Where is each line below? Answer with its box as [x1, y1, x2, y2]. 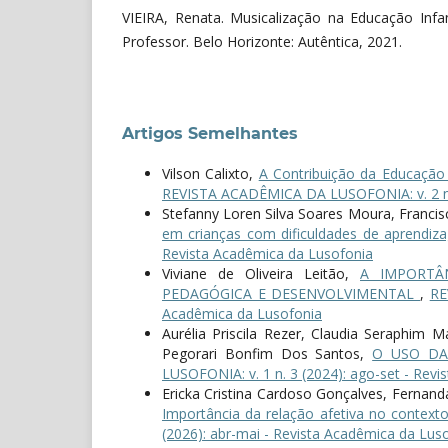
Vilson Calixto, [162, 164, 259, 184]
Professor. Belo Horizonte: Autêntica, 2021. [122, 32, 402, 52]
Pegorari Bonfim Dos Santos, [162, 344, 373, 364]
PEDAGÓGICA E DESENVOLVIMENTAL [162, 284, 420, 304]
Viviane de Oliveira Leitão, [162, 264, 360, 284]
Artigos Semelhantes [122, 124, 298, 144]
